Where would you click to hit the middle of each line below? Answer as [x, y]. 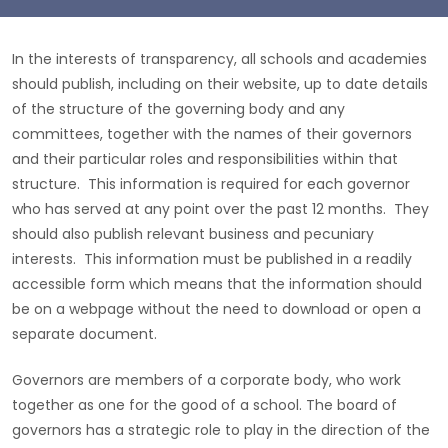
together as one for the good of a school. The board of [204, 405]
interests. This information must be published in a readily [212, 259]
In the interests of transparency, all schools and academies [219, 59]
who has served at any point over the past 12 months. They [220, 209]
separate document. [84, 334]
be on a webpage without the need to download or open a [216, 309]
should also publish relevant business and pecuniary [193, 234]
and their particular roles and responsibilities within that [205, 159]
